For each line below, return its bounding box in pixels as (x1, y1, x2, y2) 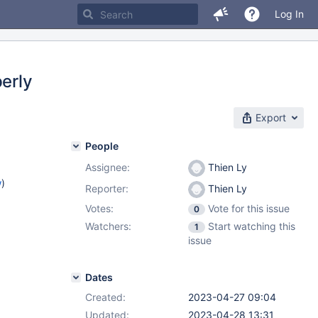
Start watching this (208, 220, 295, 232)
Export (256, 111, 286, 124)
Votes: (85, 202, 114, 214)
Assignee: (85, 161, 130, 173)
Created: (85, 291, 126, 303)
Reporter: (85, 182, 128, 194)
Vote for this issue (208, 202, 290, 214)
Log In (275, 8, 304, 20)
